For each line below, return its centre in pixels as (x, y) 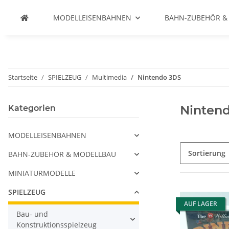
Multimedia (109, 77)
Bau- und (32, 214)
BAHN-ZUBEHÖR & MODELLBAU (62, 154)
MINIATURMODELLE (42, 173)
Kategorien (32, 108)
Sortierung (207, 153)
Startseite (23, 77)
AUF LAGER (201, 204)
